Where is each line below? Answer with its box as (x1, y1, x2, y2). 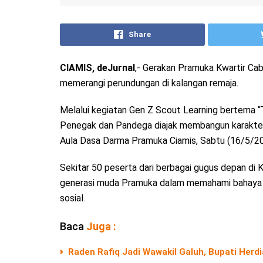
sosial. (60, 192, 85, 204)
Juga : (86, 220, 116, 232)
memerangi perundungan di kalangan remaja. (60, 77, 238, 89)
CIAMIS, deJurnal (60, 62, 135, 73)
